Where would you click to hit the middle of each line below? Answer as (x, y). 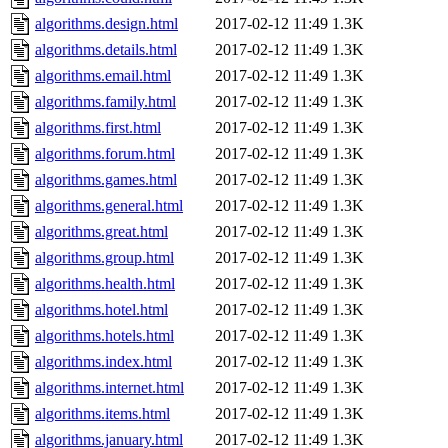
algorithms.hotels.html (104, 336)
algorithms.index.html (103, 362)
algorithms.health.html (105, 284)
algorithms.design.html (106, 24)
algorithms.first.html (98, 128)
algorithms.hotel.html (101, 310)
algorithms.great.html (101, 232)
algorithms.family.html (105, 102)
